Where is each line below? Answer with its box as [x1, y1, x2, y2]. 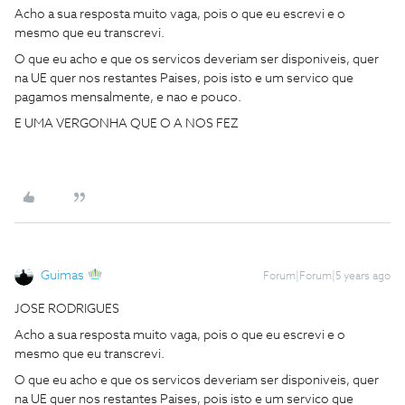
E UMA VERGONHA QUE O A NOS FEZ [14, 118, 239, 130]
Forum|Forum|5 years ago [263, 271, 391, 282]
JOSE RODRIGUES [14, 303, 119, 316]
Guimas [41, 269, 84, 282]
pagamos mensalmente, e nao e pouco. [14, 91, 241, 104]
